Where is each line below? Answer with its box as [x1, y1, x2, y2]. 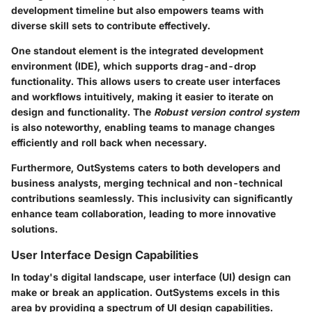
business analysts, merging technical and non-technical [11, 176, 283, 189]
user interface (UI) [149, 271, 235, 283]
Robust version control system [154, 105, 299, 118]
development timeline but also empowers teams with [11, 3, 264, 16]
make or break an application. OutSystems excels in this [11, 286, 280, 298]
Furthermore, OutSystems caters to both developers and [11, 161, 281, 173]
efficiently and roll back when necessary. [11, 136, 207, 148]
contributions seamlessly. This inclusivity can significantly [11, 192, 292, 204]
